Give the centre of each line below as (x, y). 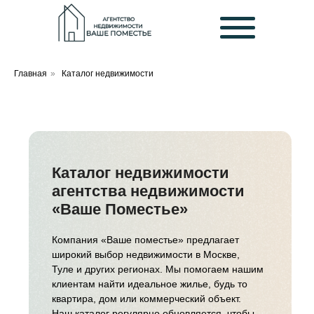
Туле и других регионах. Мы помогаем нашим (158, 269)
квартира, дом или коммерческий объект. (146, 299)
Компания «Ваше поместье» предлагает (145, 240)
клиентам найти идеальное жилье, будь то (150, 284)
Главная (30, 74)
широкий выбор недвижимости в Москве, (146, 254)
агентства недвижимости (148, 191)
